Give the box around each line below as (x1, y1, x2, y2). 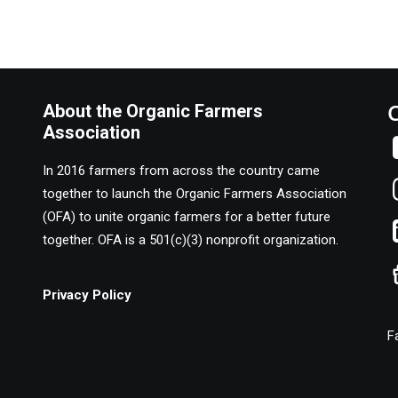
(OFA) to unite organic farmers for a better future (43, 209, 330, 225)
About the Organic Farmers (43, 100, 263, 122)
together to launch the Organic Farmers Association (43, 186, 346, 202)
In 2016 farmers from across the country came (43, 163, 320, 179)
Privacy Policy (43, 287, 131, 303)
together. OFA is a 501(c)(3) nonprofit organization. (43, 232, 338, 248)
